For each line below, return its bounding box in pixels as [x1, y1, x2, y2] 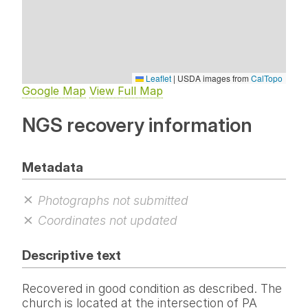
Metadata [22, 158, 83, 175]
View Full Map [89, 83, 163, 98]
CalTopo [251, 71, 283, 84]
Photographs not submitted [37, 192, 188, 208]
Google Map [22, 83, 86, 98]
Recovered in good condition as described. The [22, 281, 282, 296]
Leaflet [144, 71, 171, 84]
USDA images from [175, 71, 251, 84]
